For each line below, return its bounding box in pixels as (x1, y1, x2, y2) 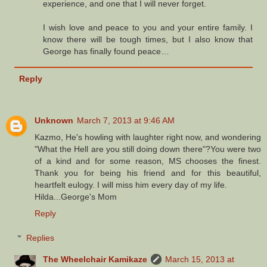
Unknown (35, 115, 73, 125)
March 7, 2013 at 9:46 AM (77, 115, 175, 125)
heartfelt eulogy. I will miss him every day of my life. (35, 179, 227, 190)
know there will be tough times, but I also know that (43, 35, 253, 45)
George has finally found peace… (43, 46, 170, 57)
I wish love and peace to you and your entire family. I (43, 23, 253, 33)
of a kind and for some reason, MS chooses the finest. (35, 156, 261, 166)
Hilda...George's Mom (35, 191, 117, 201)
